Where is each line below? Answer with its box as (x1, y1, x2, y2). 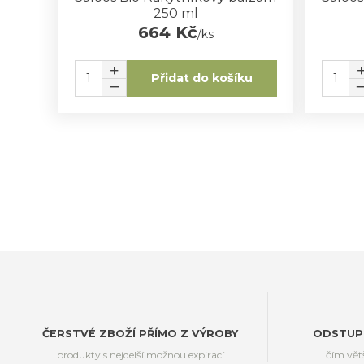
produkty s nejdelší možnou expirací (56, 348, 224, 361)
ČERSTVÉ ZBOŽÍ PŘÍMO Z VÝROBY (42, 327, 239, 340)
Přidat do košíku (150, 71, 253, 86)
